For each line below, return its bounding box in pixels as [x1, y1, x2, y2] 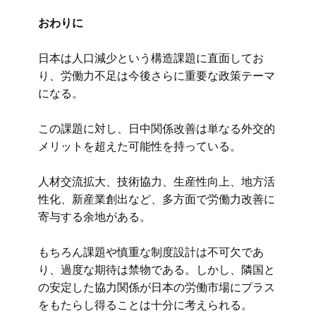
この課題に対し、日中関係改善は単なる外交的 [38, 121, 275, 136]
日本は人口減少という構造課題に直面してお [38, 50, 264, 66]
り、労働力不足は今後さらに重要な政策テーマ [38, 68, 275, 83]
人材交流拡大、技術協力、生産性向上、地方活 [38, 174, 275, 189]
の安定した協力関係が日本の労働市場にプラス [38, 279, 275, 295]
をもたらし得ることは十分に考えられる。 [38, 297, 253, 312]
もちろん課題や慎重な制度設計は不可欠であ [38, 244, 264, 260]
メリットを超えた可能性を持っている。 [38, 138, 241, 154]
